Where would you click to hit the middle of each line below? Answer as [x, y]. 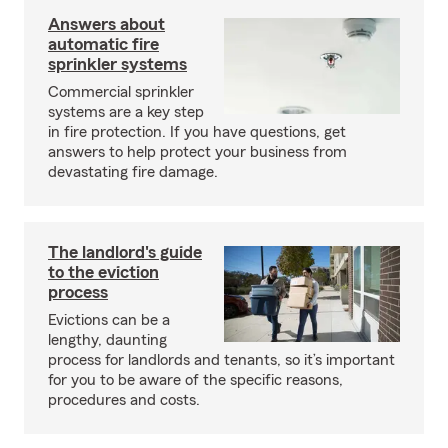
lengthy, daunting [107, 340]
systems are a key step [126, 112]
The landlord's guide [125, 252]
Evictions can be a [109, 320]
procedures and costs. [124, 400]
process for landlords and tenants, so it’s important [221, 360]
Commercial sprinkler [121, 92]
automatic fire [103, 44]
